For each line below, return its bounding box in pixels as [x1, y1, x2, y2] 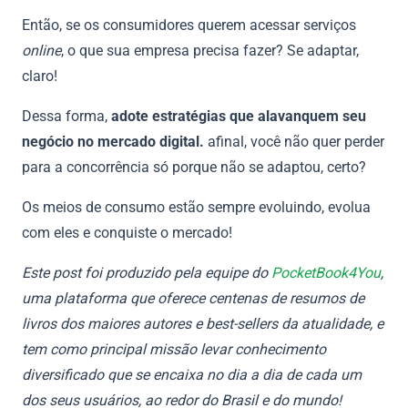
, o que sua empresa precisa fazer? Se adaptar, [61, 42, 359, 60]
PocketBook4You [271, 264, 381, 282]
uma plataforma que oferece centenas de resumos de [22, 290, 364, 308]
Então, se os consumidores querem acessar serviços [22, 16, 356, 35]
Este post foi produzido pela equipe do [22, 264, 271, 282]
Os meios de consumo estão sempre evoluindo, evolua [22, 199, 371, 217]
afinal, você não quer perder [204, 133, 384, 151]
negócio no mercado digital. [22, 133, 204, 151]
